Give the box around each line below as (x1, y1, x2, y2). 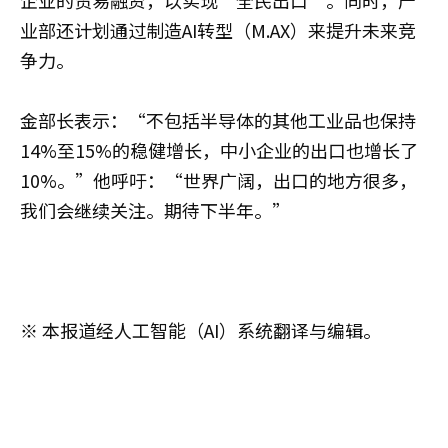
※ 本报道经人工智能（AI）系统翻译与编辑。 (20, 316, 381, 343)
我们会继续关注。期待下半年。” (20, 196, 290, 223)
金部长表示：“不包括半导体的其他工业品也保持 (20, 106, 416, 133)
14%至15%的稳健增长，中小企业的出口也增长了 (20, 136, 418, 163)
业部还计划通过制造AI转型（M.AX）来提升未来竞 (20, 16, 416, 43)
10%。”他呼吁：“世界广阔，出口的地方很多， (20, 166, 417, 193)
